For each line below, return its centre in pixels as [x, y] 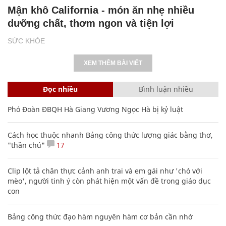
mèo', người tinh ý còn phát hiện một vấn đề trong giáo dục [109, 181]
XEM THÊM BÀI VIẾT [113, 63]
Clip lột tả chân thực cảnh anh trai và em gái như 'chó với [105, 171]
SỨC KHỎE [26, 41]
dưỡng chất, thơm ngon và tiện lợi [91, 23]
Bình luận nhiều [166, 89]
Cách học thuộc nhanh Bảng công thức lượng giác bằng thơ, [110, 135]
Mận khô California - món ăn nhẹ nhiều [101, 10]
